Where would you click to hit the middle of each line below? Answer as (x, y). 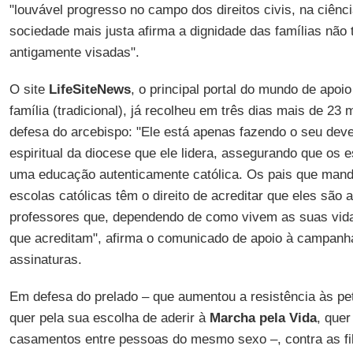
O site (29, 89)
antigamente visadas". (74, 52)
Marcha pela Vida (263, 318)
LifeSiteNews (89, 89)
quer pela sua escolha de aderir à (109, 318)
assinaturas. (45, 260)
